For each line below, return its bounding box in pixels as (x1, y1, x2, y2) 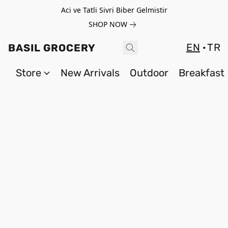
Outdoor (129, 67, 168, 79)
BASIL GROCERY (8, 41, 96, 54)
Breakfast (178, 67, 224, 79)
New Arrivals (60, 67, 120, 79)
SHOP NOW (88, 19, 127, 29)
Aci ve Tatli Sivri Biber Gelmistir (61, 5, 167, 15)
